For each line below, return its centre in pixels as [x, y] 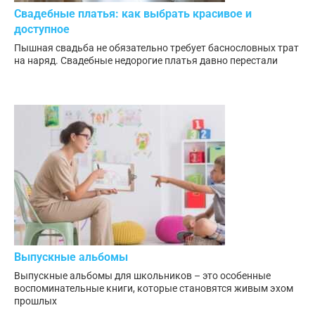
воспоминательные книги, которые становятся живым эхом [154, 289]
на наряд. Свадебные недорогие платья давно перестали [146, 60]
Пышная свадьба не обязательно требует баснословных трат [156, 47]
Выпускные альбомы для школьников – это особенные [142, 276]
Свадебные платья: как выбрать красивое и [133, 13]
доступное [42, 29]
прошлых [36, 301]
